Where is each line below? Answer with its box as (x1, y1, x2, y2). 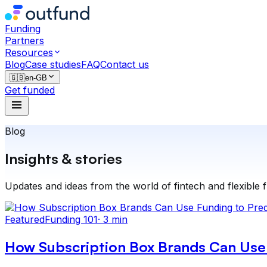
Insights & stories (5, 149, 122, 167)
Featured (5, 213, 45, 225)
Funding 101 (45, 213, 98, 225)
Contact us (100, 58, 149, 70)
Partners (5, 35, 44, 46)
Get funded (5, 84, 55, 96)
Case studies (25, 58, 81, 70)
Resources (5, 46, 53, 58)
